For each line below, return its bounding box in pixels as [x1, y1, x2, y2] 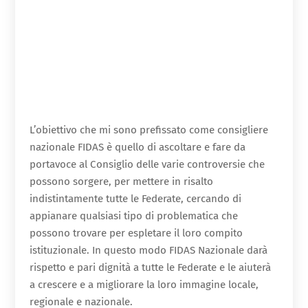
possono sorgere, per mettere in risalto [29, 175, 213, 188]
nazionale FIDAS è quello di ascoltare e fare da [29, 140, 245, 153]
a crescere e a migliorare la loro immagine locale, [29, 278, 258, 291]
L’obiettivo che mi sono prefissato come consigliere [29, 123, 268, 136]
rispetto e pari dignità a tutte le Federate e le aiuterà [29, 261, 271, 274]
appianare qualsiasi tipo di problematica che [29, 209, 238, 222]
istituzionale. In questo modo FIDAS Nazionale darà [29, 243, 267, 256]
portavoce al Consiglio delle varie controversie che [29, 157, 265, 170]
